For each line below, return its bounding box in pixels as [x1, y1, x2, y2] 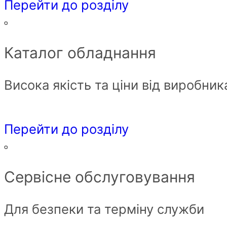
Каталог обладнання [4, 43, 156, 62]
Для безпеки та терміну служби [4, 201, 204, 217]
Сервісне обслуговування [4, 168, 195, 186]
